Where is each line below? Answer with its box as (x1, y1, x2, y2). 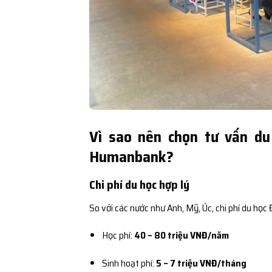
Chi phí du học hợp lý (89, 174, 189, 194)
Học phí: (101, 228, 134, 243)
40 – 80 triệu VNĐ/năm (134, 228, 229, 243)
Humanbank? (89, 144, 174, 169)
